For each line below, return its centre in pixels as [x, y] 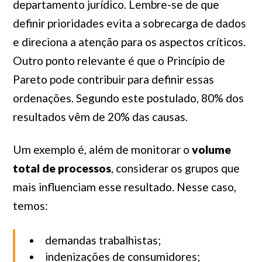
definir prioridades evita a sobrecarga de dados [129, 23]
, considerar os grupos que [175, 168]
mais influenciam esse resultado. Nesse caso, [124, 187]
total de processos [62, 168]
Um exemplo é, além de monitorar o [102, 149]
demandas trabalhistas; [103, 240]
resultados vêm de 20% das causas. [101, 117]
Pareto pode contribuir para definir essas [113, 79]
